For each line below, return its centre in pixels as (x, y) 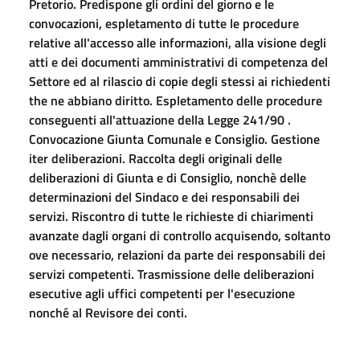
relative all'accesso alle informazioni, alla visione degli (178, 42)
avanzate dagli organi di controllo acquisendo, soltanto (180, 235)
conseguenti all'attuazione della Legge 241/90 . (160, 119)
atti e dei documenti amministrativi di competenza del (178, 61)
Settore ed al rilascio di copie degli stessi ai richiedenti (180, 81)
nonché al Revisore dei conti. (108, 312)
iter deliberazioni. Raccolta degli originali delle (155, 158)
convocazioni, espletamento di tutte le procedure (164, 23)
